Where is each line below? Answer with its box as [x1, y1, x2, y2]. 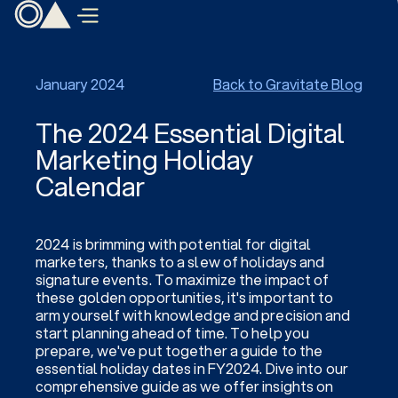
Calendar [36, 167, 145, 205]
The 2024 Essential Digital [36, 114, 345, 152]
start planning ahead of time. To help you [36, 322, 310, 343]
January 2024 [36, 74, 124, 94]
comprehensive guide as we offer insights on [36, 376, 334, 396]
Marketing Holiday [36, 140, 253, 179]
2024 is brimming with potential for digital [36, 234, 312, 254]
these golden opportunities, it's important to [36, 287, 334, 307]
